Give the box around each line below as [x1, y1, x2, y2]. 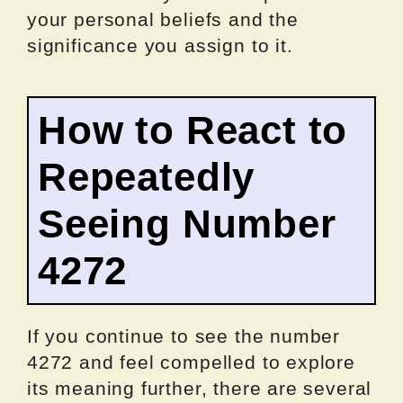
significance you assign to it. [27, 35, 293, 57]
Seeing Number [38, 201, 336, 246]
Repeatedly [38, 155, 255, 200]
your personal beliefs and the [27, 9, 299, 31]
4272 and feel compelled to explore [27, 352, 355, 373]
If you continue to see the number [27, 326, 341, 347]
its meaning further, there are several [27, 378, 372, 399]
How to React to [38, 108, 348, 153]
